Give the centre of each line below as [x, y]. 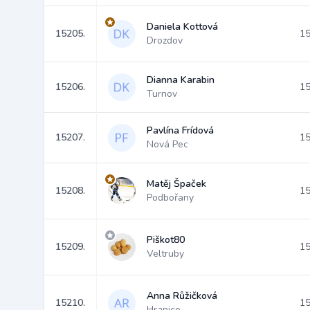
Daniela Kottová [182, 27]
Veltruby [165, 254]
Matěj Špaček [176, 184]
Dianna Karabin [181, 80]
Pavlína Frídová [180, 130]
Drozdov [165, 40]
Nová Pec [167, 144]
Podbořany [170, 198]
